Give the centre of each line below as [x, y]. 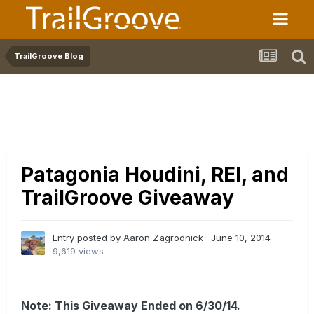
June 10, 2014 [241, 238]
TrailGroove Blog [49, 56]
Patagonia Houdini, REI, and [155, 175]
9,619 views [78, 251]
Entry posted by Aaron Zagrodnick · [132, 238]
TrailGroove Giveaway [128, 198]
